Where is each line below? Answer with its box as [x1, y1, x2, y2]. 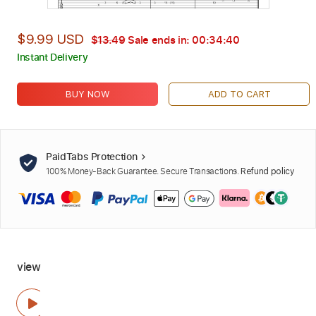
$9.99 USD [17, 31, 84, 47]
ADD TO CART [207, 89, 271, 99]
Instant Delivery [17, 50, 88, 63]
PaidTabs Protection [46, 150, 140, 164]
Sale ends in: [125, 32, 193, 47]
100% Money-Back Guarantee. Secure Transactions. [46, 165, 241, 177]
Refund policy [241, 166, 295, 177]
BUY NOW [65, 89, 110, 99]
